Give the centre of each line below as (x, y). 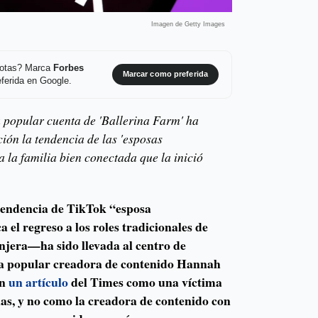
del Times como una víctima (146, 282)
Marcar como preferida (165, 74)
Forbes (68, 68)
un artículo (39, 282)
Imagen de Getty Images (188, 24)
